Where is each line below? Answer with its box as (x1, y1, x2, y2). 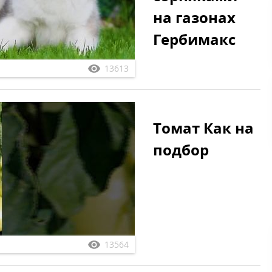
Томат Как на (153, 118, 254, 138)
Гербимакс (153, 29, 236, 49)
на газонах (153, 7, 236, 27)
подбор (153, 140, 209, 160)
